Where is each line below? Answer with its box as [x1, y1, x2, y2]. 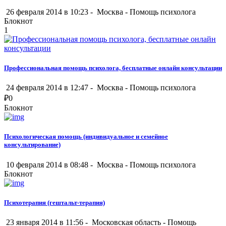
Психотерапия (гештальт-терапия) [4, 198, 105, 206]
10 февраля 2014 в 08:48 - [4, 160, 95, 169]
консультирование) [4, 141, 61, 149]
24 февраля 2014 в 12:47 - [4, 83, 95, 92]
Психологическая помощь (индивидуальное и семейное [4, 133, 168, 141]
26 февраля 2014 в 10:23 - [4, 7, 95, 16]
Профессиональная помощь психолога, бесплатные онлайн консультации [4, 64, 222, 72]
